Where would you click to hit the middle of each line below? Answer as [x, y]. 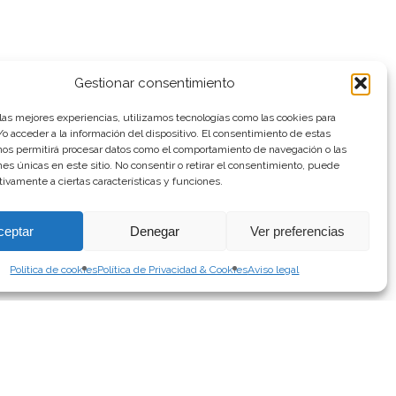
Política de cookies [54, 270]
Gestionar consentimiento [154, 83]
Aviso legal [274, 270]
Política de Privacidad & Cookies [173, 270]
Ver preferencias [298, 231]
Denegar [154, 231]
